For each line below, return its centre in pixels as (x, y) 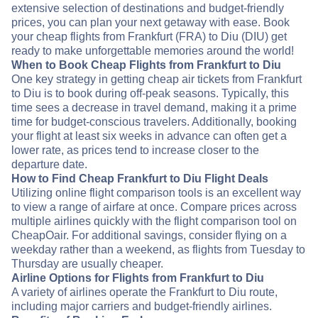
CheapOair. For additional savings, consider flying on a (149, 236)
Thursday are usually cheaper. (87, 264)
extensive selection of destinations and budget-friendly (148, 9)
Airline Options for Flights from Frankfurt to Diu (138, 278)
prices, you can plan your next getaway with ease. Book (150, 23)
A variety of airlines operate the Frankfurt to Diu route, (144, 292)
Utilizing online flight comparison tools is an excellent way (156, 193)
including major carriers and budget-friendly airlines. (142, 307)
